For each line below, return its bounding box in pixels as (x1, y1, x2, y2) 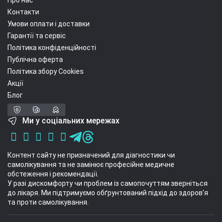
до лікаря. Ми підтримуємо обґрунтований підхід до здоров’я (7, 189, 208, 197)
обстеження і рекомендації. (7, 170, 99, 178)
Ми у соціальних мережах (22, 116, 119, 125)
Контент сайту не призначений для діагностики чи (7, 151, 175, 159)
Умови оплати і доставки (7, 20, 90, 28)
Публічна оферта (7, 55, 63, 63)
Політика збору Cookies (7, 67, 84, 75)
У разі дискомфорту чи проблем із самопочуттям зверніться (7, 179, 208, 187)
